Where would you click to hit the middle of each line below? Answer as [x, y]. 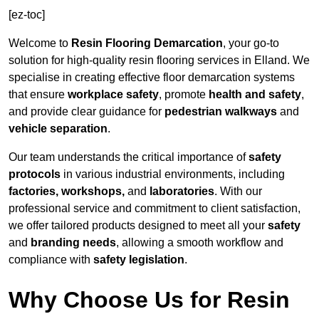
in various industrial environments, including [173, 174]
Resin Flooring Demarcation [147, 43]
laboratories [182, 192]
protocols [35, 174]
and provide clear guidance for [87, 112]
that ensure [38, 95]
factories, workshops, [67, 192]
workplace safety [113, 95]
